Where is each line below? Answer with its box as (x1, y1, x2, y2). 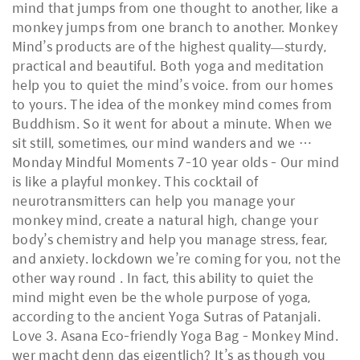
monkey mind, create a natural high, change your (12, 210, 319, 230)
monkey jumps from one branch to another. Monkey (12, 17, 338, 37)
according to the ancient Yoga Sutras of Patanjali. (12, 306, 321, 326)
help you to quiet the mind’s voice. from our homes (12, 75, 333, 95)
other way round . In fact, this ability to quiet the (12, 268, 314, 288)
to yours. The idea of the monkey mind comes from (12, 94, 333, 114)
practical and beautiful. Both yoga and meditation (12, 55, 325, 76)
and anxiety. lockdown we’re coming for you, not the (12, 248, 342, 268)
